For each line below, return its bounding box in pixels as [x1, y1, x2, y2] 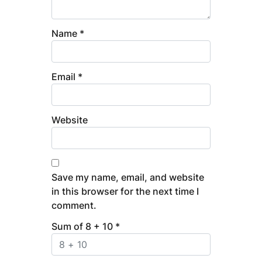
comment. [51, 199, 97, 211]
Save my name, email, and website [51, 171, 205, 183]
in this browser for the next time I [51, 185, 199, 197]
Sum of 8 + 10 [51, 220, 116, 232]
